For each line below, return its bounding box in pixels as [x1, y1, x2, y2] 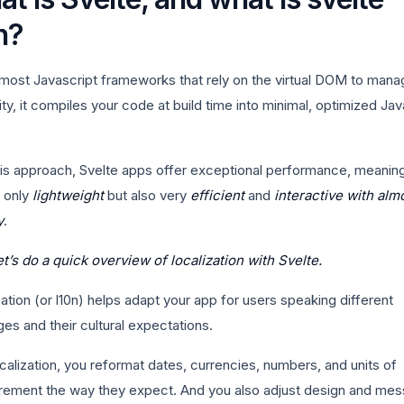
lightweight [32, 187, 104, 204]
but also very [104, 187, 190, 204]
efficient [190, 187, 244, 204]
